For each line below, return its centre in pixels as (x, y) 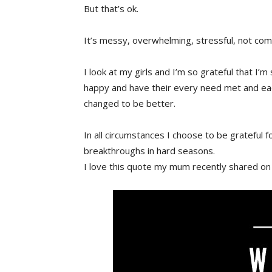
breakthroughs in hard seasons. (149, 150)
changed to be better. (130, 103)
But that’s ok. (111, 8)
